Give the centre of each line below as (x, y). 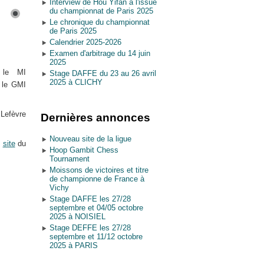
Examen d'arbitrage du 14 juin (100, 53)
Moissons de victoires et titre (99, 170)
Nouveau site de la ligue (90, 139)
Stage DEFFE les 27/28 (90, 228)
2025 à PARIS (73, 245)
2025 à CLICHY (76, 82)
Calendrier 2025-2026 (85, 42)
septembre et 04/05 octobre (96, 208)
